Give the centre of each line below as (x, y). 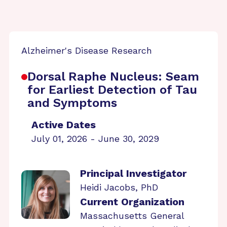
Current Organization (132, 202)
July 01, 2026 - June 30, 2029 (95, 139)
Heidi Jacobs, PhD (119, 187)
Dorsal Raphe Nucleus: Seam (113, 77)
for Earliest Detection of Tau (112, 90)
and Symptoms (72, 103)
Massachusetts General (132, 216)
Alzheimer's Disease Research (87, 50)
